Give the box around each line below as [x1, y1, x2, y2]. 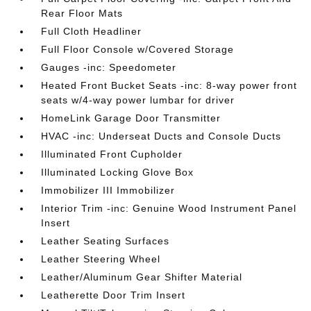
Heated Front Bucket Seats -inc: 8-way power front [41, 79, 298, 91]
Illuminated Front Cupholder [41, 148, 183, 160]
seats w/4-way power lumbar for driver [41, 94, 235, 106]
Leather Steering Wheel [41, 253, 161, 264]
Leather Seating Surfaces [41, 235, 170, 246]
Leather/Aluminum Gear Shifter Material [41, 271, 243, 283]
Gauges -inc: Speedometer [41, 61, 177, 73]
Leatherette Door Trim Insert [41, 289, 186, 301]
